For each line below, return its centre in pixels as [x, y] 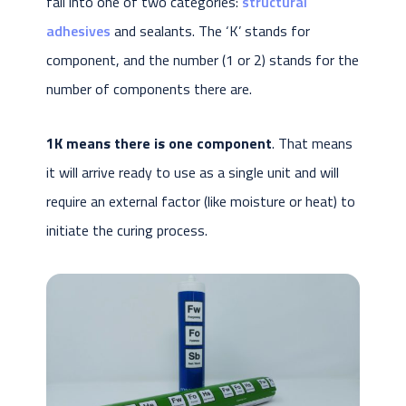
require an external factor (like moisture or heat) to [200, 201]
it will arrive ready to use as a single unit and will [192, 172]
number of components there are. [150, 88]
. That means [312, 143]
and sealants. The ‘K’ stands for [210, 30]
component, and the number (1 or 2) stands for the [202, 59]
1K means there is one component [159, 143]
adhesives [78, 30]
